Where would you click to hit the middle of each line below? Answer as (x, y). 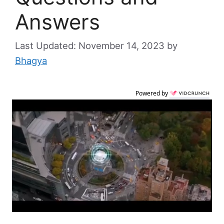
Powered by (152, 93)
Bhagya (31, 61)
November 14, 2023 (121, 46)
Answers (57, 22)
